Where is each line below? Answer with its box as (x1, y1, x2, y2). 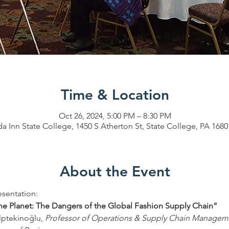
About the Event (59, 162, 170, 180)
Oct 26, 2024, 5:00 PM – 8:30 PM (58, 110, 171, 121)
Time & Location (60, 85, 169, 103)
